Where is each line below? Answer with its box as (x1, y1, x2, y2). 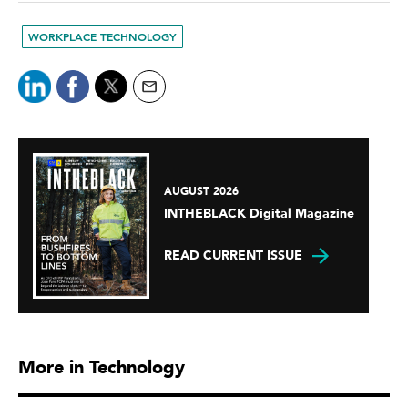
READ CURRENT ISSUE (164, 247, 302, 265)
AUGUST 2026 (164, 184, 239, 199)
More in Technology (18, 354, 185, 380)
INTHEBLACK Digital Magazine (164, 205, 354, 223)
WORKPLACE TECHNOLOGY (28, 28, 177, 44)
